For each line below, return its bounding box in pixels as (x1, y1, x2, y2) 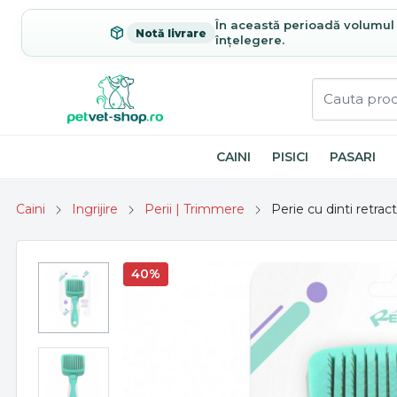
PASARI (330, 148, 376, 165)
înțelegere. (215, 33, 284, 47)
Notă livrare (136, 26, 206, 40)
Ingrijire (72, 201, 118, 217)
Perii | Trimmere (144, 201, 245, 217)
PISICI (272, 148, 308, 165)
